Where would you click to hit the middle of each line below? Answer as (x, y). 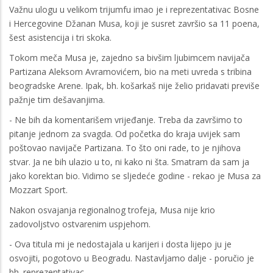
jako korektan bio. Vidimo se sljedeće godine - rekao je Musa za (135, 175)
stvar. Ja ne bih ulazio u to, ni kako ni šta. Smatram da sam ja (129, 161)
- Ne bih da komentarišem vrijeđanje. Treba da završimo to (126, 119)
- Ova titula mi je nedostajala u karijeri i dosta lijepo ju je (120, 244)
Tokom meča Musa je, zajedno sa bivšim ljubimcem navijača (129, 57)
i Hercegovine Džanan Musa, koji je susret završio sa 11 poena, (134, 23)
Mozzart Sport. (38, 190)
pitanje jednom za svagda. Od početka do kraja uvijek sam (125, 133)
